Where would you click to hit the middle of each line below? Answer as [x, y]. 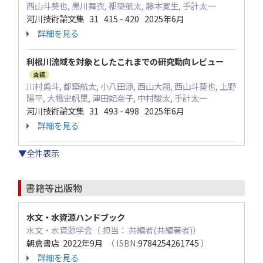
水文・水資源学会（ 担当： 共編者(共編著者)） [114, 230]
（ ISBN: [122, 243]
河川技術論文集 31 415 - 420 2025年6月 [105, 19]
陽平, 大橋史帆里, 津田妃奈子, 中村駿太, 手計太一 [117, 98]
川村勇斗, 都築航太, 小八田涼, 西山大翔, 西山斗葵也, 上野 [131, 86]
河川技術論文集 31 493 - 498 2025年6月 [105, 111]
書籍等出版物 [54, 188]
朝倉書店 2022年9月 [66, 243]
